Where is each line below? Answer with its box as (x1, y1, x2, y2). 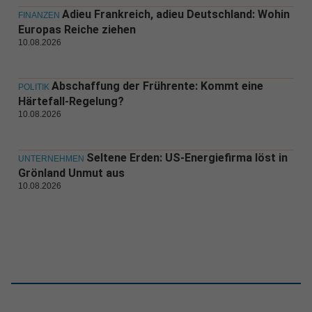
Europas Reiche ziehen (17, 23, 136, 37)
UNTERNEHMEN (17, 154, 84, 164)
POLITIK (17, 82, 49, 93)
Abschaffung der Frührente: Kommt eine (51, 79, 263, 93)
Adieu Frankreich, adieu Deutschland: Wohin (61, 8, 290, 22)
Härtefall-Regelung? (17, 95, 124, 109)
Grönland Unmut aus (17, 166, 125, 180)
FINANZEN (17, 10, 60, 21)
